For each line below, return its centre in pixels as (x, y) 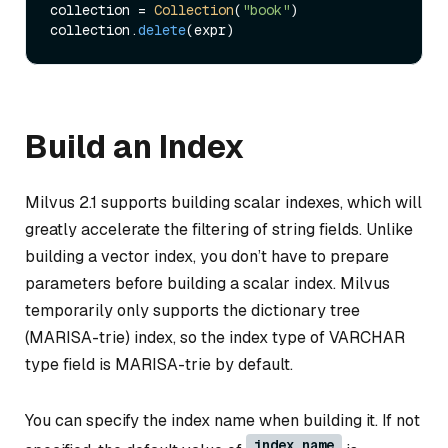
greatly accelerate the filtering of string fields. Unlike (219, 230)
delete (162, 30)
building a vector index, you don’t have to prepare (207, 257)
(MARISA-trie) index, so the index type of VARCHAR (215, 338)
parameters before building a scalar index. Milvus (207, 284)
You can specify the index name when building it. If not (222, 420)
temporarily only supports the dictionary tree (192, 311)
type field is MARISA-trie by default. (159, 365)
